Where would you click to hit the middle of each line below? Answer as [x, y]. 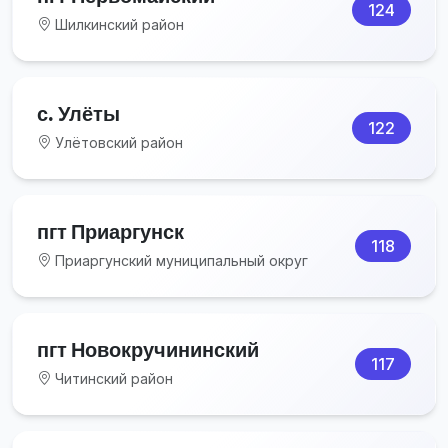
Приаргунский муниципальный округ [179, 260]
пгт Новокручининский [148, 349]
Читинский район [112, 378]
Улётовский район [117, 142]
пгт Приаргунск [110, 231]
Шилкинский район [117, 24]
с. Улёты [78, 113]
